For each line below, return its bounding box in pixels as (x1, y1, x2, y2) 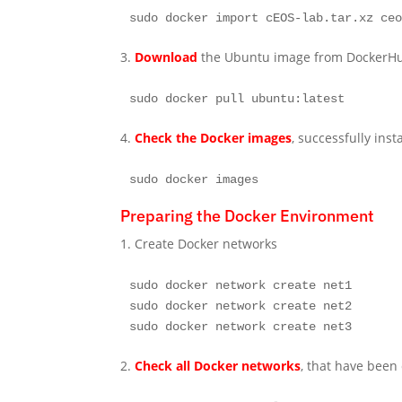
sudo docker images (129, 171, 259, 187)
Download (135, 48, 198, 66)
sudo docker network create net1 (129, 277, 353, 293)
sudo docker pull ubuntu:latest (129, 91, 345, 106)
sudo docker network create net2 (129, 298, 353, 313)
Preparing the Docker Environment (120, 205, 375, 226)
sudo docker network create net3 (129, 319, 353, 334)
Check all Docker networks (135, 356, 301, 374)
